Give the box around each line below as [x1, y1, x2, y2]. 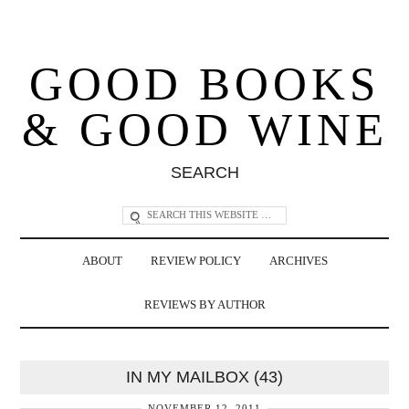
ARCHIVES [268, 254, 328, 267]
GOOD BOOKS [29, 58, 380, 110]
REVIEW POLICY [150, 254, 241, 267]
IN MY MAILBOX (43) [126, 367, 283, 386]
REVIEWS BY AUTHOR [143, 298, 266, 311]
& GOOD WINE [21, 103, 388, 155]
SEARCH [170, 163, 239, 182]
